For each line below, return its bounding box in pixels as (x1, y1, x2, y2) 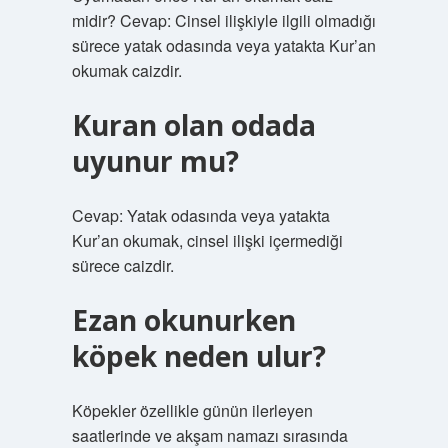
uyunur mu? (71, 142, 239, 180)
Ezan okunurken (71, 301, 296, 339)
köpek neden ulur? (71, 337, 326, 375)
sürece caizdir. (71, 254, 174, 277)
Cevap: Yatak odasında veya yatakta (71, 204, 330, 227)
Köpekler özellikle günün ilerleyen (71, 399, 313, 422)
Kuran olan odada (71, 106, 316, 144)
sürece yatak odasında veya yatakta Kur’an (71, 34, 376, 57)
